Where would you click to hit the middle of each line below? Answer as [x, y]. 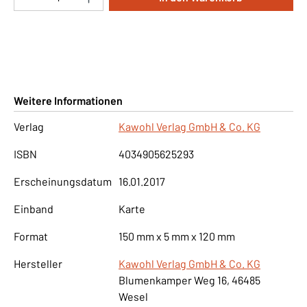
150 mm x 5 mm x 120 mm [177, 236]
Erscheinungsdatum [63, 181]
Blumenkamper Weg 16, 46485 [191, 280]
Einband [34, 208]
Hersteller [38, 263]
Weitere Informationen [68, 100]
